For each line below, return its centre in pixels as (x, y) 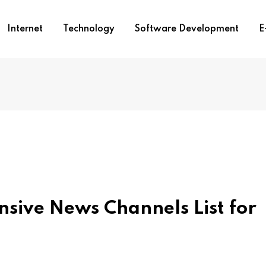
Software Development (186, 29)
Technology (88, 29)
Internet (25, 29)
